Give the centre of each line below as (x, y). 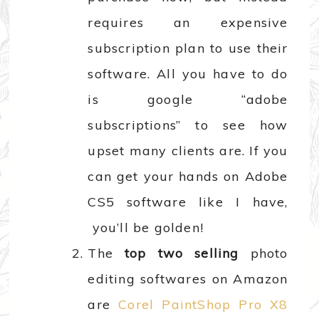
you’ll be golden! (146, 228)
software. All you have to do (188, 74)
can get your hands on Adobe (188, 177)
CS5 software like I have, (188, 202)
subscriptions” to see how (188, 125)
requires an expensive (188, 23)
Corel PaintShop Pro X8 (203, 305)
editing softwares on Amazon (188, 279)
